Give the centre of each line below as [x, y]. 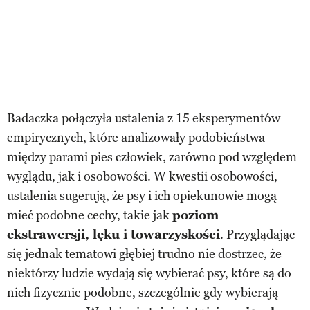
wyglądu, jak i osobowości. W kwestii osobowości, [142, 176]
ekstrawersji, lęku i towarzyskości [113, 234]
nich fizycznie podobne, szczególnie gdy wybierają [143, 292]
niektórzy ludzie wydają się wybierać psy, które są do [149, 273]
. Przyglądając [257, 234]
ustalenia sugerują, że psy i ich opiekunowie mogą [142, 195]
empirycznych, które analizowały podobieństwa [136, 137]
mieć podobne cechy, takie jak [90, 215]
